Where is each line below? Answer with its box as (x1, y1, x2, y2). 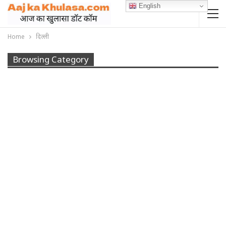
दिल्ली (36, 32, 49, 41)
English (137, 2, 161, 10)
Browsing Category (13, 53, 89, 65)
